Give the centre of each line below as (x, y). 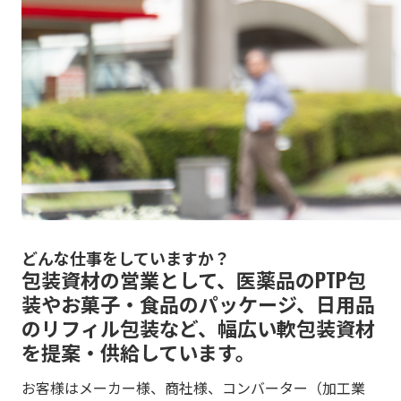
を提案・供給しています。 (138, 351)
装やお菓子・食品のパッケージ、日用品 (198, 303)
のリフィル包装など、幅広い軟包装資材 (198, 327)
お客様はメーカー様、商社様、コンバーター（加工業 (193, 388)
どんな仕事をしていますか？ (126, 257)
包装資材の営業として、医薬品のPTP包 (194, 279)
